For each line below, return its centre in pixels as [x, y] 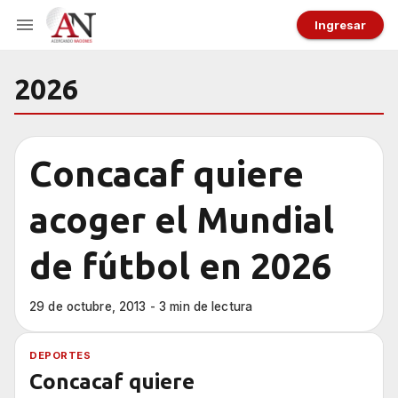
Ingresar [340, 24]
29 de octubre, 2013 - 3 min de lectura [141, 306]
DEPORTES [60, 355]
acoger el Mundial [182, 220]
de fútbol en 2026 [181, 266]
